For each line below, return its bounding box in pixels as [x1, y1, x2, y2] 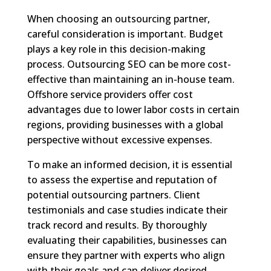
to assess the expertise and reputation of [27, 172, 217, 186]
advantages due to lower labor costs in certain [27, 102, 240, 116]
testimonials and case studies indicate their [27, 203, 227, 217]
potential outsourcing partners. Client [27, 188, 200, 201]
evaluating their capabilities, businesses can [27, 233, 227, 247]
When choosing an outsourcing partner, [27, 11, 210, 25]
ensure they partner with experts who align [27, 248, 225, 262]
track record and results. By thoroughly [27, 218, 207, 232]
